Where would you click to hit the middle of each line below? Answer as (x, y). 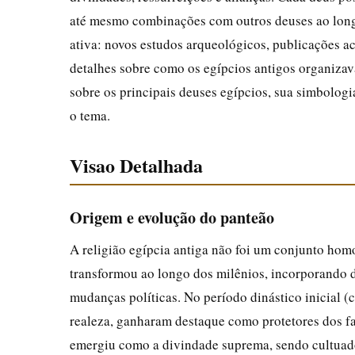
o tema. (90, 115)
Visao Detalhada (136, 165)
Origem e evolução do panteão (172, 217)
